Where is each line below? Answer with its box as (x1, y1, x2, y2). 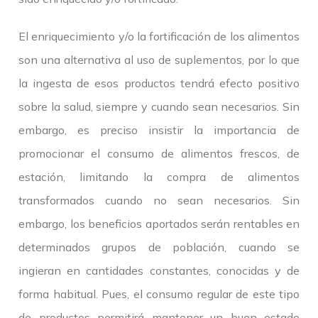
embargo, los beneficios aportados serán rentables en (18, 216, 300, 231)
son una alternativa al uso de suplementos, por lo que (18, 53, 300, 67)
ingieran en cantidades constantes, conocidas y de (18, 263, 300, 278)
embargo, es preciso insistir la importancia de (18, 123, 300, 138)
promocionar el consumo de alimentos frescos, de (18, 146, 300, 161)
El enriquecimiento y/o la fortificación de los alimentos (18, 29, 300, 44)
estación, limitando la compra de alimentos (18, 170, 300, 185)
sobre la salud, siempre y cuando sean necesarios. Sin (18, 99, 300, 114)
